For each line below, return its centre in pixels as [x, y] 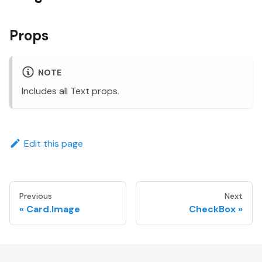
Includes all [46, 91]
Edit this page [53, 143]
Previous [36, 196]
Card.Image [53, 209]
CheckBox [212, 209]
